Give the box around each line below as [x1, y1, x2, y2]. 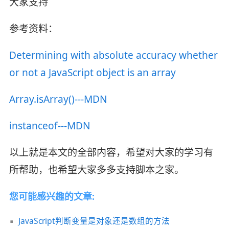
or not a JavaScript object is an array [9, 66, 176, 80]
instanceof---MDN [9, 119, 90, 133]
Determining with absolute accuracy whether [9, 49, 218, 62]
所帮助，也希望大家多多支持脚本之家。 [9, 163, 184, 176]
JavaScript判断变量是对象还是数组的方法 [18, 215, 170, 226]
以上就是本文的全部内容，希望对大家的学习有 [9, 145, 213, 159]
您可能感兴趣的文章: [9, 190, 95, 202]
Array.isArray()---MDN [9, 93, 107, 106]
